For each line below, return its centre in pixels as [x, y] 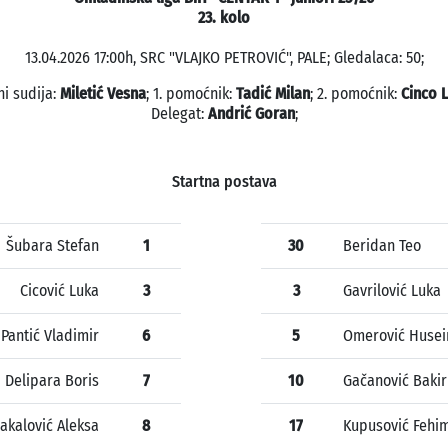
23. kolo [224, 18]
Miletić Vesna [102, 94]
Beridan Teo [382, 246]
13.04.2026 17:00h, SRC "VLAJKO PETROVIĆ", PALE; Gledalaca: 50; [224, 58]
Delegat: [179, 114]
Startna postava [224, 182]
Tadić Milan [272, 94]
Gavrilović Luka [392, 291]
